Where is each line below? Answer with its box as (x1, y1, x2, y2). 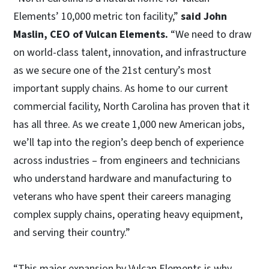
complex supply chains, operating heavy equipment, (13, 207, 243, 222)
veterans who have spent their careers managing (13, 189, 231, 204)
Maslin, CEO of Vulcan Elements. (13, 26, 171, 42)
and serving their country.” (13, 225, 130, 240)
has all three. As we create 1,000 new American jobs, (13, 116, 244, 132)
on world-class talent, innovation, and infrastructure (13, 44, 246, 60)
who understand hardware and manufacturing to (13, 171, 232, 186)
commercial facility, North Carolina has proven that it (13, 98, 250, 114)
